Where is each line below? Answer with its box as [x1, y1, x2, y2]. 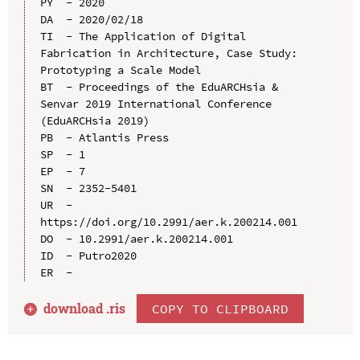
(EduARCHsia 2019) [39, 112, 149, 128]
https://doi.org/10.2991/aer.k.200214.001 [39, 214, 297, 229]
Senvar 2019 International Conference [39, 96, 272, 111]
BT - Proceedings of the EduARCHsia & [39, 79, 278, 94]
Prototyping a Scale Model [39, 62, 201, 77]
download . [43, 299, 110, 317]
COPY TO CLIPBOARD [152, 300, 289, 317]
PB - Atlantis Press [39, 129, 169, 145]
